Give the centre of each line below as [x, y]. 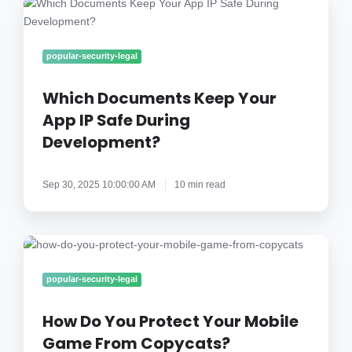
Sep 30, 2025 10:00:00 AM [99, 184]
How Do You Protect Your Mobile [170, 321]
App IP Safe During [116, 120]
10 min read [200, 184]
